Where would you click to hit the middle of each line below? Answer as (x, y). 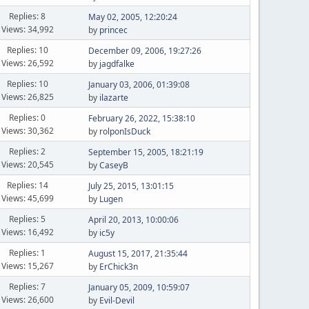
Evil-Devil (117, 300)
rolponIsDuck (124, 131)
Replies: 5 (28, 219)
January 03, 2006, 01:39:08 (139, 84)
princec (113, 30)
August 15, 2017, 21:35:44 (138, 253)
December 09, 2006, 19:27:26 (144, 51)
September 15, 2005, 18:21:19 (146, 152)
